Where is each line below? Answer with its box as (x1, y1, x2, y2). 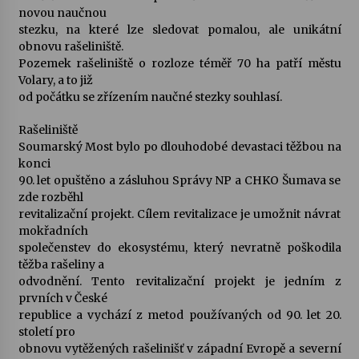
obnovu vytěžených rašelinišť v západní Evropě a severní (18, 341, 341, 356)
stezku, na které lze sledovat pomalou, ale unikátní (18, 22, 341, 37)
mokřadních (18, 224, 88, 238)
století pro (18, 325, 75, 339)
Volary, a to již (18, 73, 93, 87)
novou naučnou (18, 6, 107, 20)
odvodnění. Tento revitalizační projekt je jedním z (18, 274, 341, 288)
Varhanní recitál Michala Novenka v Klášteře (108, 33, 322, 44)
